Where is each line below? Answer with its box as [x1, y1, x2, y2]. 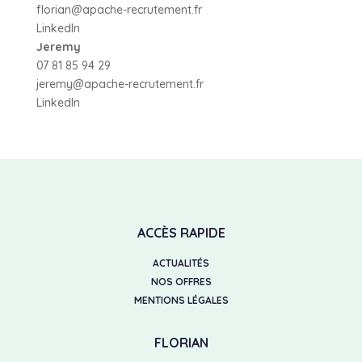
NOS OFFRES [150, 276, 212, 288]
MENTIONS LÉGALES [133, 294, 229, 307]
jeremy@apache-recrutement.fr [36, 76, 204, 91]
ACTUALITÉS [153, 257, 209, 270]
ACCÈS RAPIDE [137, 224, 225, 241]
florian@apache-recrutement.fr [36, 2, 202, 17]
